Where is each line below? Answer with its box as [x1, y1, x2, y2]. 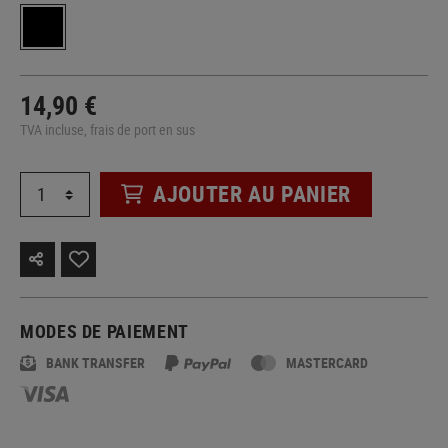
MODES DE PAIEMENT [20, 318, 189, 343]
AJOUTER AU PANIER [153, 179, 351, 209]
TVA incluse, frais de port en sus [20, 119, 195, 139]
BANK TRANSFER [46, 352, 145, 372]
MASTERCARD [286, 352, 369, 372]
